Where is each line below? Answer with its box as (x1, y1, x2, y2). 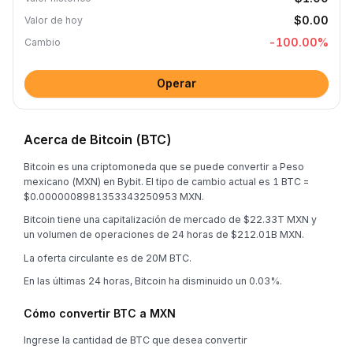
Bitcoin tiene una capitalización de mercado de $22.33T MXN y (24, 214, 317, 225)
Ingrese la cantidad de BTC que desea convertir (24, 334, 247, 346)
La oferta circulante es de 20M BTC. (24, 251, 191, 264)
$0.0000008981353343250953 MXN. (24, 190, 204, 203)
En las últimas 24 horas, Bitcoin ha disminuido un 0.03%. (24, 275, 282, 287)
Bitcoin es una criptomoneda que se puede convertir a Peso (24, 160, 304, 173)
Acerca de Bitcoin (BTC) (24, 132, 172, 147)
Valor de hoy (24, 14, 83, 26)
